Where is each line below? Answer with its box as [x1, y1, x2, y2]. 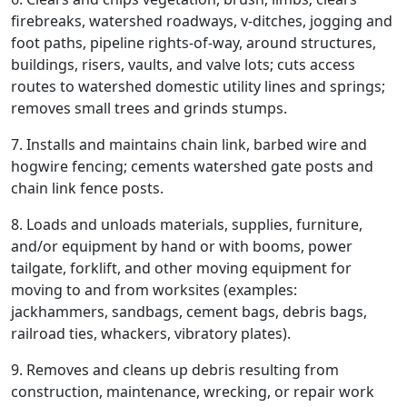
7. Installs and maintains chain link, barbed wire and [11, 134, 367, 154]
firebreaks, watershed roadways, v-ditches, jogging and [11, 11, 392, 31]
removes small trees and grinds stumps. [11, 98, 287, 118]
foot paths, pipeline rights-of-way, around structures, [11, 33, 376, 53]
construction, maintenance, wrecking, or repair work [11, 382, 374, 402]
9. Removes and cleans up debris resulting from [11, 360, 339, 380]
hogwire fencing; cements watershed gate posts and [11, 156, 373, 176]
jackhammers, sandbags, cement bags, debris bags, [11, 302, 367, 322]
